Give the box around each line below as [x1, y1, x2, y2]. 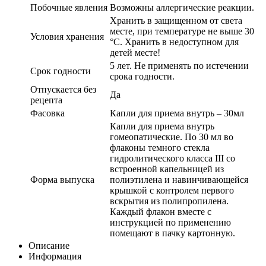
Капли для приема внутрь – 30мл [110, 107, 244, 118]
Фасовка [30, 107, 65, 118]
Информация [28, 251, 81, 261]
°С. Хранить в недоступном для [110, 36, 239, 47]
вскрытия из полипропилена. [110, 195, 229, 206]
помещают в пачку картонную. [110, 227, 235, 238]
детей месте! [110, 47, 160, 58]
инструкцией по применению [110, 217, 231, 227]
